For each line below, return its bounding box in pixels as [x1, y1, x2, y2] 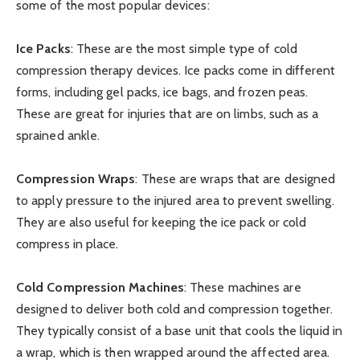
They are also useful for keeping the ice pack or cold [16, 214, 307, 230]
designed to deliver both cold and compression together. [16, 301, 333, 317]
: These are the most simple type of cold [70, 40, 297, 56]
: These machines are [184, 279, 301, 295]
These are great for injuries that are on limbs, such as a [16, 105, 319, 121]
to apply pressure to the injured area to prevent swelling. [16, 192, 334, 208]
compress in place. [16, 235, 119, 252]
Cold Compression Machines [16, 279, 184, 295]
